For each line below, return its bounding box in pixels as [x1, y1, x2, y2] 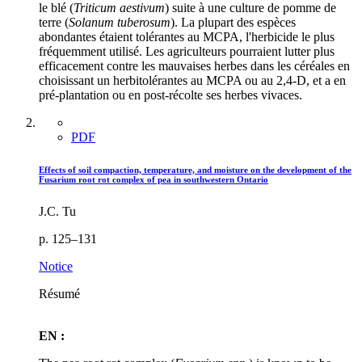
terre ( [39, 15, 69, 29]
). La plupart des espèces [170, 15, 296, 29]
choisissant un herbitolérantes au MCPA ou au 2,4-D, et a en [39, 73, 346, 87]
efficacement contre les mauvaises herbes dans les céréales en [39, 58, 350, 73]
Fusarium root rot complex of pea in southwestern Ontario [39, 174, 268, 184]
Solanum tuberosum [69, 15, 170, 29]
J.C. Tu [39, 204, 76, 218]
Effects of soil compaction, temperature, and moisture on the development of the [39, 164, 351, 175]
